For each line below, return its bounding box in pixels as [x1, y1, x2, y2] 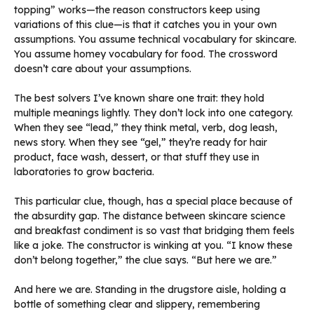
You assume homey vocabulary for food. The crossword [14, 48, 278, 61]
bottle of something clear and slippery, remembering [14, 298, 260, 311]
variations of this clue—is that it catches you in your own [14, 18, 277, 32]
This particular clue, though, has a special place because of [14, 195, 292, 208]
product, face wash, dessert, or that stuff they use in [14, 151, 259, 164]
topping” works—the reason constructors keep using [14, 4, 260, 17]
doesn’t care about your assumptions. [14, 62, 191, 76]
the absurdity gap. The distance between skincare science [14, 210, 285, 223]
